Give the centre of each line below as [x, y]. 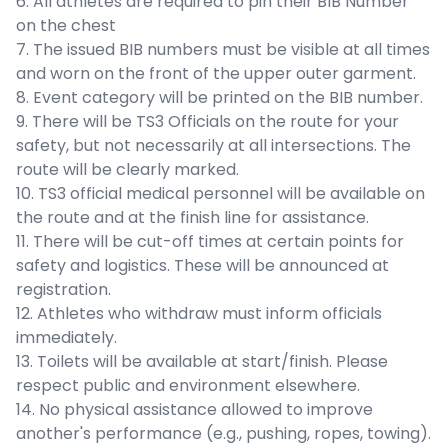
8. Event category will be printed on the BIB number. [219, 98]
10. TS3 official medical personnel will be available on [220, 194]
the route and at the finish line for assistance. [192, 218]
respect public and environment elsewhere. [188, 386]
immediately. [66, 338]
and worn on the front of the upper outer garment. [216, 74]
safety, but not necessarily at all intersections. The [213, 146]
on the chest [66, 26]
